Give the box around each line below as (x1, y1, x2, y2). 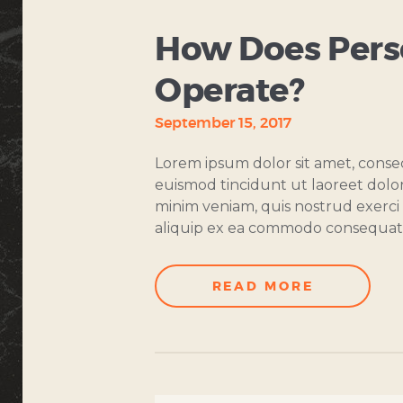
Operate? (155, 74, 305, 108)
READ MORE (211, 280, 314, 293)
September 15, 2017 (155, 115, 291, 130)
